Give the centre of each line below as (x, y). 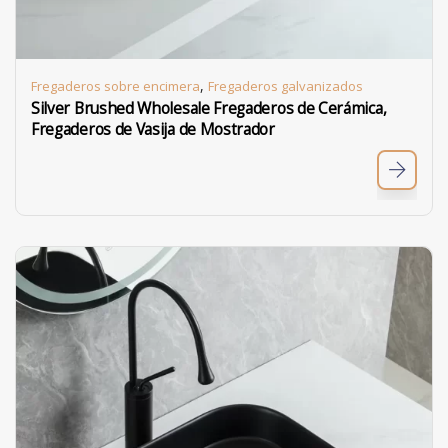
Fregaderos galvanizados (285, 86)
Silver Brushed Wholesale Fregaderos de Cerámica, (209, 108)
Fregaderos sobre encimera (115, 86)
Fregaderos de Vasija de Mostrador (153, 129)
